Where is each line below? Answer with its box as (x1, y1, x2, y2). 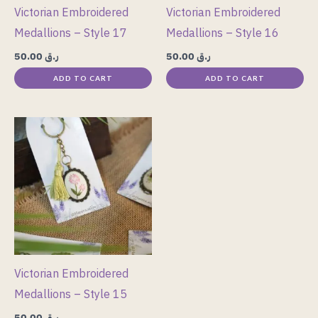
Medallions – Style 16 (166, 24, 279, 42)
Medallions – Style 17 (14, 24, 127, 42)
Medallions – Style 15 (14, 285, 127, 303)
